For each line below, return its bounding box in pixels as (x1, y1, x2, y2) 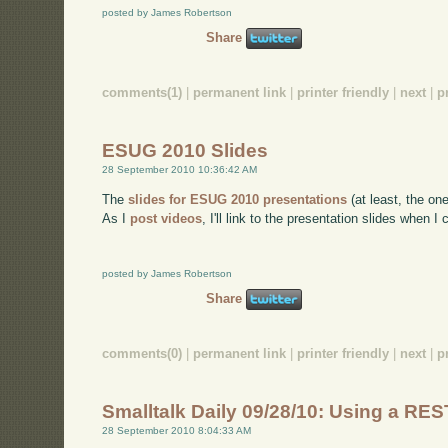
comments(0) (102, 345, 183, 361)
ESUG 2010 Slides (102, 140, 269, 162)
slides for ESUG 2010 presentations (128, 191, 348, 207)
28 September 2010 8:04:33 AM (102, 424, 252, 436)
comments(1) (102, 84, 183, 100)
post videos (130, 210, 203, 226)
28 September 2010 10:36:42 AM (102, 164, 258, 176)
